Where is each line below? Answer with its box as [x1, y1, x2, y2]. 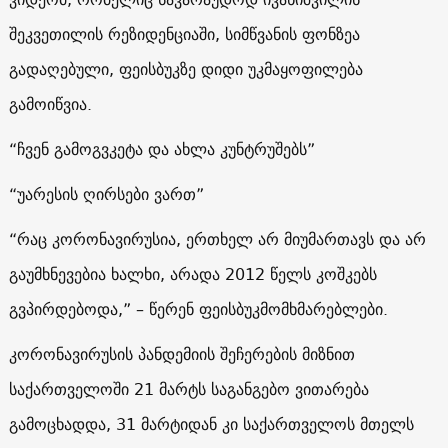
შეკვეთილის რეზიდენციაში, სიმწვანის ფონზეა [8, 19, 360, 48]
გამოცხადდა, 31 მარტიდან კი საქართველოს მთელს [8, 409, 414, 438]
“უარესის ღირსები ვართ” [8, 179, 204, 208]
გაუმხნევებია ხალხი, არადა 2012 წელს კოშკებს [8, 259, 377, 288]
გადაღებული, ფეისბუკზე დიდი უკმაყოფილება [8, 54, 363, 83]
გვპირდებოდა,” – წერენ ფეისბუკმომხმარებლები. [8, 294, 388, 323]
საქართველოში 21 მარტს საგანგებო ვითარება [8, 374, 369, 403]
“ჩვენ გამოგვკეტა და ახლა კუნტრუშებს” [8, 134, 315, 163]
